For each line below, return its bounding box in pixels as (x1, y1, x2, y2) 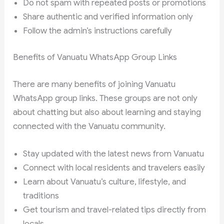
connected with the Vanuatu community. (13, 120, 166, 131)
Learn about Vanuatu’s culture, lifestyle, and (23, 176, 186, 187)
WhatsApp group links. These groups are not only (13, 92, 198, 103)
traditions (23, 190, 59, 201)
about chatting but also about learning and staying (13, 106, 201, 117)
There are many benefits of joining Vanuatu (13, 78, 176, 89)
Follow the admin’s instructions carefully (23, 25, 172, 36)
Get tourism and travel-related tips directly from (23, 204, 206, 215)
